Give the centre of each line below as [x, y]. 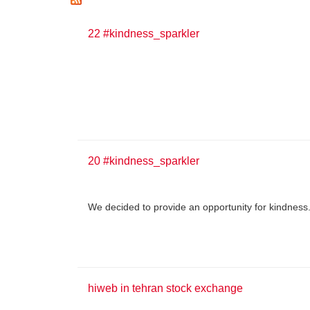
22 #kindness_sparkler [144, 34]
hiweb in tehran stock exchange [165, 288]
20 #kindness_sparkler [144, 161]
